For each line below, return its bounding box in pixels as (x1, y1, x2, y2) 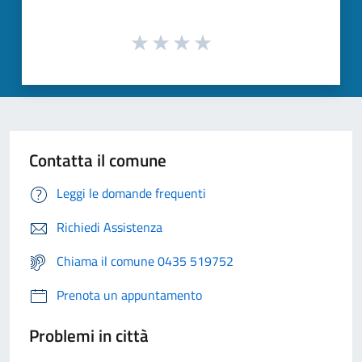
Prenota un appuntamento (57, 285, 202, 305)
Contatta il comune (29, 147, 166, 174)
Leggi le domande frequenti (57, 183, 206, 204)
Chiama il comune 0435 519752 (57, 251, 234, 271)
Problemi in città (29, 322, 149, 349)
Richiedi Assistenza (57, 217, 162, 238)
